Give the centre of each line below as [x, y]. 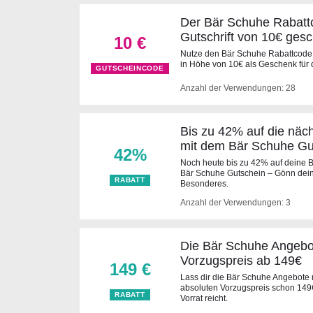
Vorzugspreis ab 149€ [241, 261]
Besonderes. [204, 184]
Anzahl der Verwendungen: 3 [235, 203]
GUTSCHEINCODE [130, 68]
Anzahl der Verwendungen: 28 [238, 88]
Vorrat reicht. [204, 298]
